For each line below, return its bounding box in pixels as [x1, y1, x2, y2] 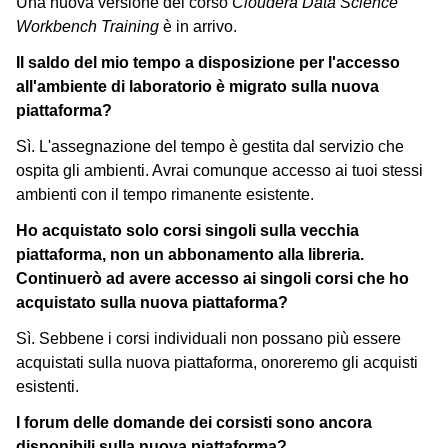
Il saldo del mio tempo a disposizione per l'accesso [16, 54, 400, 72]
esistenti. [16, 378, 79, 396]
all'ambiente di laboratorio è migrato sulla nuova [16, 78, 379, 96]
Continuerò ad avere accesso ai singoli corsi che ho [16, 270, 409, 288]
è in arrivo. [159, 18, 241, 36]
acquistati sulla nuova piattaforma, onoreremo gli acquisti [16, 354, 418, 372]
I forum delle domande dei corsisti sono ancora [16, 414, 372, 432]
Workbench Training [16, 18, 159, 36]
